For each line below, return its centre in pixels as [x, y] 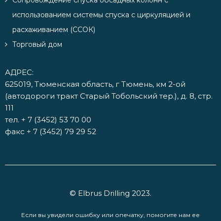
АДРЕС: [19, 73]
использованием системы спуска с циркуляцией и [101, 15]
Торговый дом [37, 45]
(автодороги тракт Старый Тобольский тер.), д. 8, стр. [109, 96]
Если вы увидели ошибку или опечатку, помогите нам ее [110, 215]
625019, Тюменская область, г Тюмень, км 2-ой [95, 84]
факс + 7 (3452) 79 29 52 [51, 132]
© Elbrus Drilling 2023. [110, 193]
